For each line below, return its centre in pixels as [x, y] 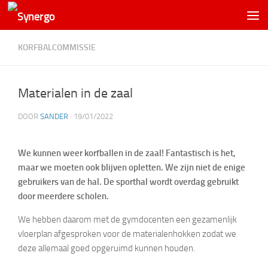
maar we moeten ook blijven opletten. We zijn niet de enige [132, 167]
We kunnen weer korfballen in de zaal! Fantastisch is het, [127, 153]
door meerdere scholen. [63, 196]
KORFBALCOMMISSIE [57, 48]
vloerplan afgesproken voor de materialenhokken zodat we [127, 234]
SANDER [54, 116]
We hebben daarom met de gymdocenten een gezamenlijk [127, 220]
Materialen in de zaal [75, 93]
